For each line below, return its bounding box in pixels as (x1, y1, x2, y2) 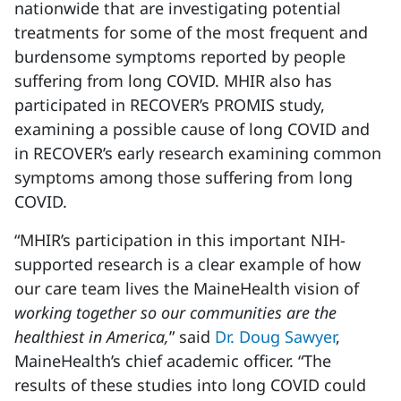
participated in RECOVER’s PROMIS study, (14, 94, 325, 115)
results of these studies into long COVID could (14, 374, 366, 396)
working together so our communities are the (14, 302, 337, 323)
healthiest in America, (14, 326, 169, 347)
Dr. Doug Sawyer (215, 326, 336, 347)
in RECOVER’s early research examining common (14, 142, 381, 164)
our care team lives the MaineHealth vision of (14, 277, 359, 299)
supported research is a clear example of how (14, 253, 361, 275)
